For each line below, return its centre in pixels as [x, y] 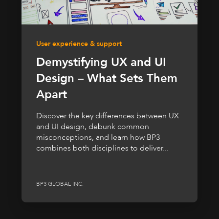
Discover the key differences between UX [108, 116]
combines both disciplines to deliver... [102, 148]
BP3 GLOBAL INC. [60, 184]
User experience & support [79, 44]
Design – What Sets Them [107, 78]
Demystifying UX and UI [101, 62]
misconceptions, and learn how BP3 [98, 137]
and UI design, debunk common [93, 126]
